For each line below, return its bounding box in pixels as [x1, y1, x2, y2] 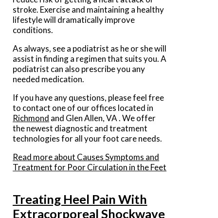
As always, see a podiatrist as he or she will [13, 43, 167, 54]
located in [116, 103, 154, 113]
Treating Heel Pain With [13, 192, 147, 207]
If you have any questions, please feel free [13, 92, 164, 103]
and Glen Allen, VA [51, 113, 118, 124]
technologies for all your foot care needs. [13, 133, 163, 144]
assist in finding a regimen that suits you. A [13, 54, 167, 64]
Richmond [13, 113, 50, 124]
